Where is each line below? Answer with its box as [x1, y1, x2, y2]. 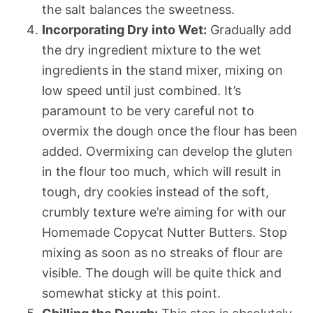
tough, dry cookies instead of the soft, [42, 184, 269, 199]
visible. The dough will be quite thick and [42, 265, 282, 280]
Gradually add [207, 22, 291, 37]
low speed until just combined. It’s [42, 82, 241, 98]
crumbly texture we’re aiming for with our [42, 204, 286, 219]
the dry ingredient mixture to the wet [42, 42, 261, 57]
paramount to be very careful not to [42, 103, 254, 118]
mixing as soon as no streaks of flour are [42, 245, 282, 260]
